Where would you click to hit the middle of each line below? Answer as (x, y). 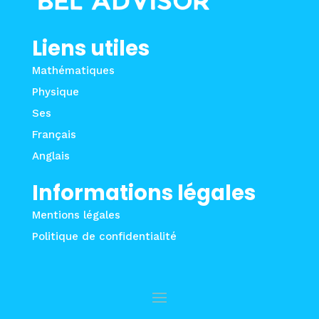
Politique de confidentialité (104, 237)
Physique (55, 92)
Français (54, 135)
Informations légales (143, 193)
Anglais (51, 156)
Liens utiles (90, 49)
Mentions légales (76, 215)
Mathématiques (73, 71)
